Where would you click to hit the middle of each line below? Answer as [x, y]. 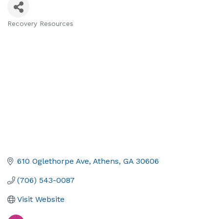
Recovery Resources [40, 23]
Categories [35, 32]
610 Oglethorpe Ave [53, 161]
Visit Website [41, 199]
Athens [106, 161]
